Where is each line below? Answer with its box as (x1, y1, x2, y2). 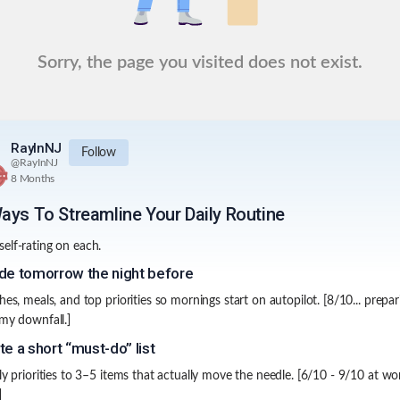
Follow (81, 146, 117, 159)
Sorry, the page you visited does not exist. (37, 54, 362, 71)
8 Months (11, 173, 55, 185)
